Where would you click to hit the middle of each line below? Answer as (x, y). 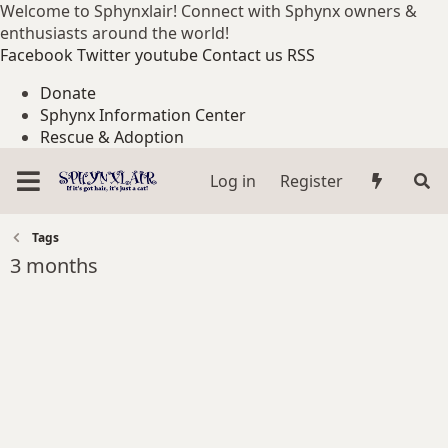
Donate (68, 93)
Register (311, 181)
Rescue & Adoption (112, 137)
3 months (54, 265)
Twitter (104, 55)
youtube (166, 55)
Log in (232, 181)
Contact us (242, 55)
